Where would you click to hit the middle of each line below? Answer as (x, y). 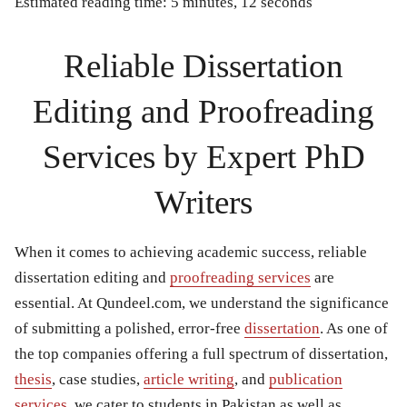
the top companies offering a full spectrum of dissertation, (201, 354)
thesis (33, 380)
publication (306, 380)
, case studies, (98, 380)
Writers (203, 203)
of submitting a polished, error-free (129, 329)
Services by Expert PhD (203, 157)
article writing (189, 380)
